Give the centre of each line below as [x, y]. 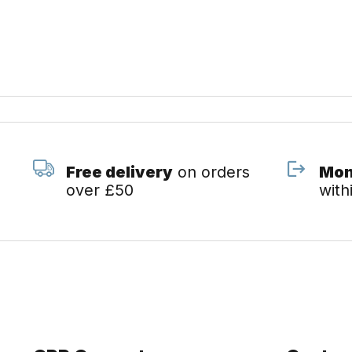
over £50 [99, 190]
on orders [211, 172]
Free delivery [119, 172]
